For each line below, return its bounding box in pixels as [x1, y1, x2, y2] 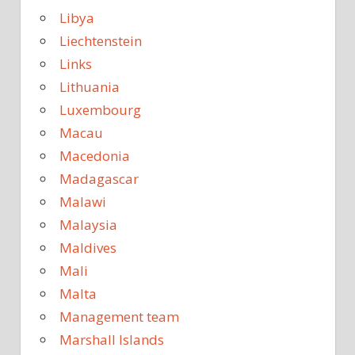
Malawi [59, 193, 106, 212]
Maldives [59, 239, 116, 258]
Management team [59, 307, 179, 326]
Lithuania [59, 78, 120, 97]
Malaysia [59, 216, 117, 235]
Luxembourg [59, 101, 141, 120]
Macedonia [59, 147, 130, 166]
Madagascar [59, 170, 139, 189]
